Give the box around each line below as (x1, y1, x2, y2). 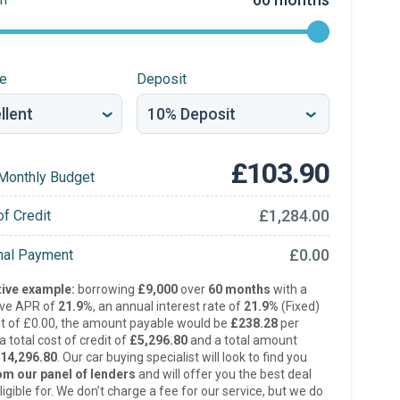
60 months (207, 282, 271, 296)
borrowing (74, 282, 137, 296)
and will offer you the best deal (135, 367, 312, 381)
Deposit (136, 71, 187, 87)
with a (270, 282, 307, 296)
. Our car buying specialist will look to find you (56, 350, 307, 364)
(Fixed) (278, 299, 320, 313)
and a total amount (187, 333, 297, 347)
